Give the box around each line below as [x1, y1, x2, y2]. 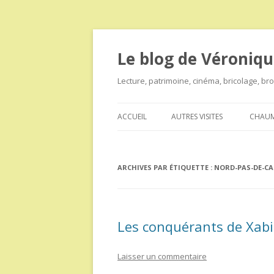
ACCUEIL [117, 111, 147, 122]
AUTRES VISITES [171, 111, 223, 122]
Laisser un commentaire [117, 251, 207, 262]
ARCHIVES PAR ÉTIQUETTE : [117, 163, 214, 172]
